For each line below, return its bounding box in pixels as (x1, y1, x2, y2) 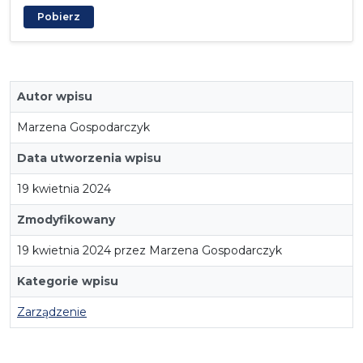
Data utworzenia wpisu (17, 150, 161, 165)
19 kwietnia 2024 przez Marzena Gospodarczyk (17, 242, 282, 258)
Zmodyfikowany (17, 211, 115, 227)
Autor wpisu (17, 88, 92, 104)
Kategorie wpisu (17, 273, 118, 288)
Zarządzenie (17, 304, 87, 319)
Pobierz (37, 10, 80, 23)
